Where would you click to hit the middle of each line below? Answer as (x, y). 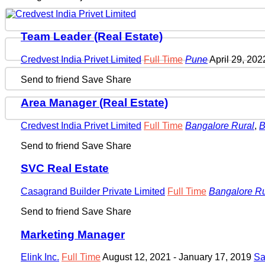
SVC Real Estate (65, 169)
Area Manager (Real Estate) (94, 102)
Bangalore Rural (220, 125)
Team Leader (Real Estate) (92, 37)
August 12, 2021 (138, 257)
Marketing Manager (73, 234)
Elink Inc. (40, 257)
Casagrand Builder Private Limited (93, 191)
